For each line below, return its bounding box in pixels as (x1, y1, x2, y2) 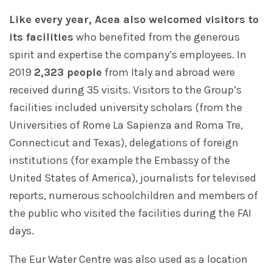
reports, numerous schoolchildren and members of (9, 189, 258, 203)
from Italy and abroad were (102, 66, 235, 80)
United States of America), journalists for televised (9, 171, 256, 185)
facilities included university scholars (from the (9, 101, 242, 115)
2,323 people (34, 66, 102, 80)
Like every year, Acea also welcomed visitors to (9, 13, 259, 27)
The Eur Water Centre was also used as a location (9, 253, 248, 267)
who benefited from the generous (73, 30, 240, 44)
